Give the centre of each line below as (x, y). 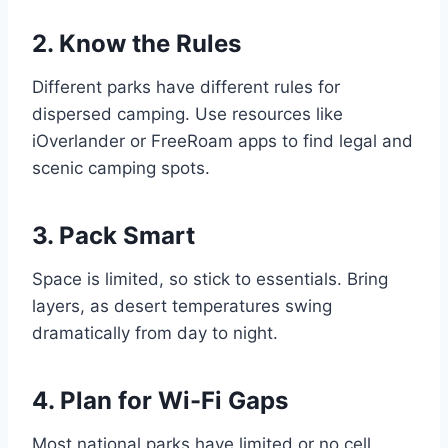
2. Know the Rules (136, 44)
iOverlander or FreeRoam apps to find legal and (222, 141)
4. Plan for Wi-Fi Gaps (160, 401)
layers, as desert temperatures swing (182, 306)
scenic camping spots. (121, 168)
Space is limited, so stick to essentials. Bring (210, 279)
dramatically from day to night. (155, 333)
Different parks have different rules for (186, 87)
